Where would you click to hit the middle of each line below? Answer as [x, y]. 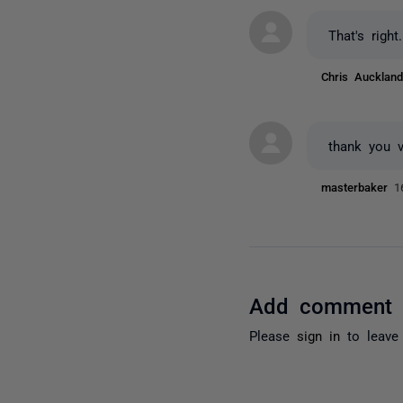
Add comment [321, 304]
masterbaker [358, 186]
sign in [319, 335]
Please [273, 335]
